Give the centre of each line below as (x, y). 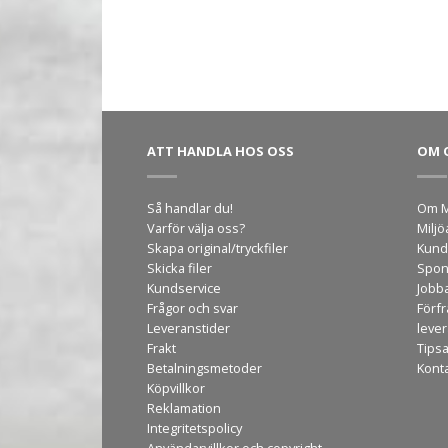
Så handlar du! (190, 208)
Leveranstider (188, 328)
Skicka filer (179, 268)
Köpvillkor (176, 388)
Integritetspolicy (194, 428)
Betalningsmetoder (204, 368)
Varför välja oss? (196, 228)
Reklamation (184, 408)
